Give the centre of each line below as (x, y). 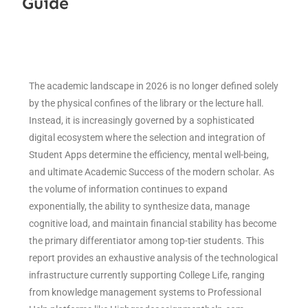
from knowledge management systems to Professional (145, 292)
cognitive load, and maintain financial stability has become (153, 223)
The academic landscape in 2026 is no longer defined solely (154, 86)
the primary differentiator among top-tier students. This (147, 240)
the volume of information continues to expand (129, 189)
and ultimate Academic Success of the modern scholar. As (152, 172)
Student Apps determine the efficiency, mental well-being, (149, 154)
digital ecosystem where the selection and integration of (147, 137)
